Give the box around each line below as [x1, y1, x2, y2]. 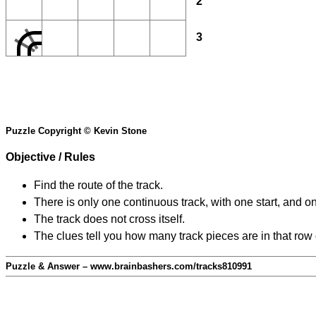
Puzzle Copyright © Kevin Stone [6, 126, 147, 137]
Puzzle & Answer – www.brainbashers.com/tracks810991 [6, 261, 252, 272]
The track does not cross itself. [34, 213, 185, 226]
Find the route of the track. [34, 179, 163, 192]
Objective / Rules [6, 151, 95, 164]
